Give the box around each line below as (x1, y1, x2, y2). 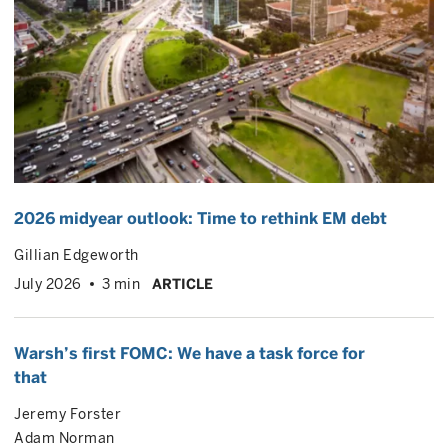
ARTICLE (152, 276, 213, 292)
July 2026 (14, 276, 82, 292)
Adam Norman (14, 430, 115, 446)
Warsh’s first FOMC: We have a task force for (14, 344, 365, 363)
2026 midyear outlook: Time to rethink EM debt (14, 209, 387, 228)
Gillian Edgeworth (14, 247, 139, 263)
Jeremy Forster (14, 406, 121, 422)
